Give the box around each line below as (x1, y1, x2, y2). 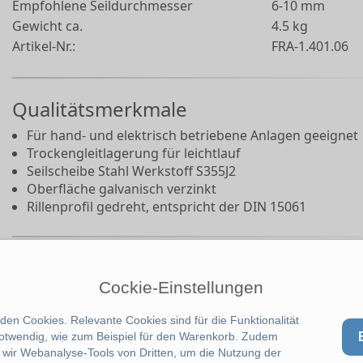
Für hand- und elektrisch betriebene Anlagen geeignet (27, 126, 358, 144)
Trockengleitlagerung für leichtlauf (27, 144, 241, 162)
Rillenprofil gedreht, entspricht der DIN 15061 (27, 198, 306, 216)
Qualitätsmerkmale (12, 96, 187, 122)
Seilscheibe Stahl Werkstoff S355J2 (27, 162, 236, 180)
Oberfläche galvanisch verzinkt (27, 180, 216, 198)
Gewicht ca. (12, 17, 83, 35)
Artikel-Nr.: (12, 37, 75, 55)
